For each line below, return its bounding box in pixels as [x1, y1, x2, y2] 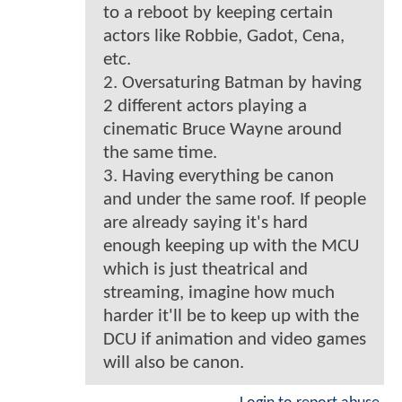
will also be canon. [103, 353, 244, 372]
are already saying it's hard [103, 213, 308, 232]
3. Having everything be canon [103, 166, 334, 186]
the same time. [103, 143, 217, 162]
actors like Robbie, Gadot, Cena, [103, 26, 345, 46]
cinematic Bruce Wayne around [103, 119, 342, 139]
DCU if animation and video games [103, 329, 366, 349]
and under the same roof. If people [103, 189, 366, 209]
